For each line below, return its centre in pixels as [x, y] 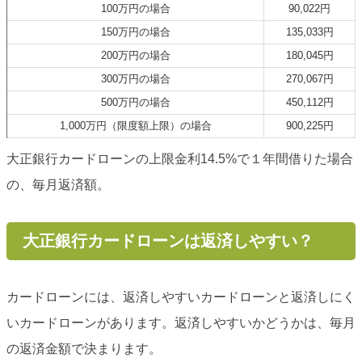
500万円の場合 [135, 103]
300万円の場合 [135, 79]
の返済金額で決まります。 [84, 349]
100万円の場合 [135, 9]
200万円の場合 [135, 56]
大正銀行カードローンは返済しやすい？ [168, 241]
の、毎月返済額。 [58, 185]
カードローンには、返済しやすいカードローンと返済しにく [181, 297]
